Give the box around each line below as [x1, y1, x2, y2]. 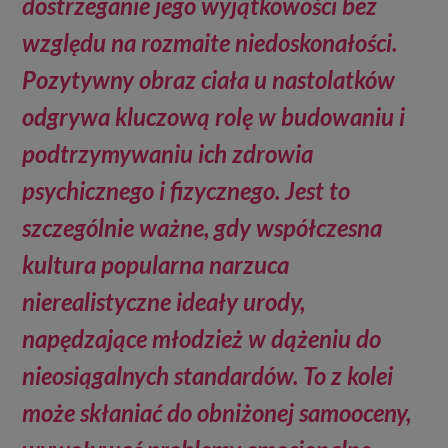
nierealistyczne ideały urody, [22, 287, 306, 316]
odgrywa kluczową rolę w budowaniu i [22, 102, 406, 131]
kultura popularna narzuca [22, 250, 290, 279]
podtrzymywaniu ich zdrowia [22, 139, 314, 168]
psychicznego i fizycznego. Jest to [22, 176, 351, 205]
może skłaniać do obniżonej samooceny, [22, 398, 412, 427]
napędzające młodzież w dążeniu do [22, 324, 382, 353]
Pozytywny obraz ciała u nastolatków [22, 65, 396, 94]
